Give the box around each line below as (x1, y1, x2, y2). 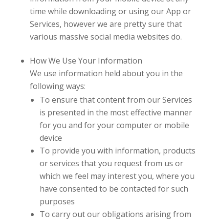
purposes (39, 196, 75, 207)
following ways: (29, 80, 86, 91)
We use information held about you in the (29, 67, 183, 79)
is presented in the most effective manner (39, 107, 192, 118)
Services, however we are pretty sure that (29, 18, 182, 29)
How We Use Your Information (29, 55, 142, 66)
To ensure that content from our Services (39, 94, 192, 105)
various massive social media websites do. (29, 31, 182, 42)
